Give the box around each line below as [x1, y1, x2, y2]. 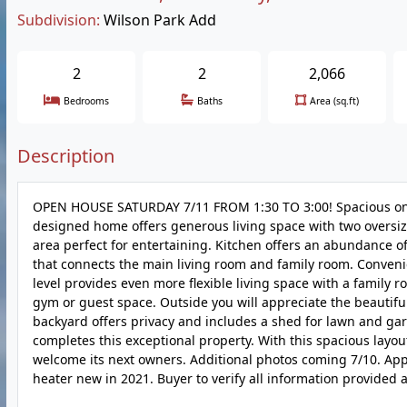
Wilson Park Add [104, 10, 216, 30]
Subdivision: [17, 10, 100, 30]
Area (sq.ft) [310, 94, 359, 107]
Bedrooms [64, 94, 109, 107]
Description [17, 144, 114, 168]
